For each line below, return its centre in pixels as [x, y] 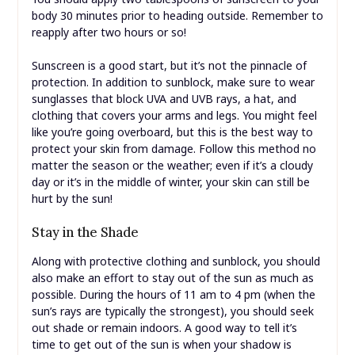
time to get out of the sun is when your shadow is [161, 345]
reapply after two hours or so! [109, 32]
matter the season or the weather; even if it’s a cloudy [172, 166]
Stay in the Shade [85, 233]
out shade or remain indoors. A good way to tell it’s [164, 328]
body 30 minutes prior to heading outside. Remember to [177, 16]
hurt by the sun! [72, 199]
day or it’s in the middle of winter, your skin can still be [170, 182]
